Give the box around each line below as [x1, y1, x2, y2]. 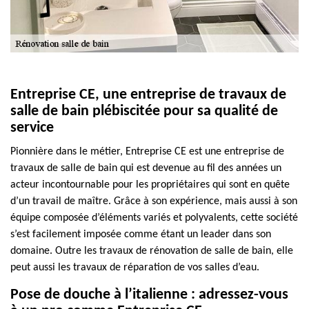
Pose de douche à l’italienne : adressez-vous [10, 287, 288, 303]
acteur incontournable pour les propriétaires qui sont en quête [10, 179, 290, 190]
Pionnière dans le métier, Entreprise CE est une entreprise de [10, 146, 284, 157]
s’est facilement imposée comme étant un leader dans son [10, 229, 271, 240]
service [10, 120, 54, 136]
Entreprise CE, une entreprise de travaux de [10, 87, 286, 103]
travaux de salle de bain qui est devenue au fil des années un [10, 163, 281, 174]
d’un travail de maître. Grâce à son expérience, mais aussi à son [10, 196, 297, 207]
